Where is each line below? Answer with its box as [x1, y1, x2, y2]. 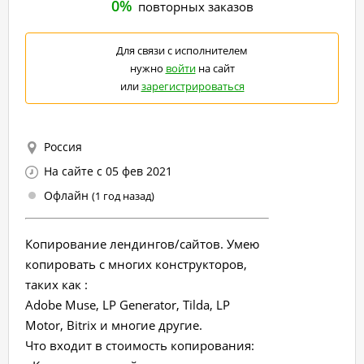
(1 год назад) [92, 188, 154, 203]
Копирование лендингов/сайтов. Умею [25, 235, 259, 252]
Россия [44, 139, 82, 154]
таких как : [25, 275, 88, 292]
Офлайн [44, 188, 92, 203]
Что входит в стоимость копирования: [25, 336, 254, 353]
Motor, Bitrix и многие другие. [25, 316, 202, 333]
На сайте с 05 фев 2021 [44, 163, 172, 179]
